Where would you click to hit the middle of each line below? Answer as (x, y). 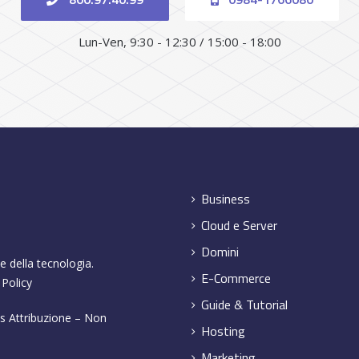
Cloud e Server (239, 225)
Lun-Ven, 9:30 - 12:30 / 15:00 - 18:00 (179, 41)
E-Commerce (236, 278)
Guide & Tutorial (244, 304)
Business (226, 198)
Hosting (223, 331)
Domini (220, 251)
